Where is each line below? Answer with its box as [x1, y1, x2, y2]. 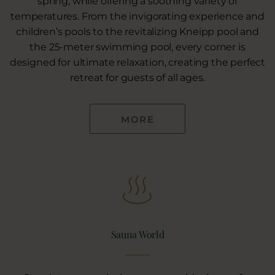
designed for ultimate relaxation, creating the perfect [9, 56, 266, 68]
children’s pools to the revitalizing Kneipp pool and [16, 25, 259, 37]
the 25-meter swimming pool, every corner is [29, 41, 246, 53]
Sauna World [110, 227, 165, 241]
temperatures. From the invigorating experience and [10, 10, 265, 22]
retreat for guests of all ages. [70, 71, 205, 83]
